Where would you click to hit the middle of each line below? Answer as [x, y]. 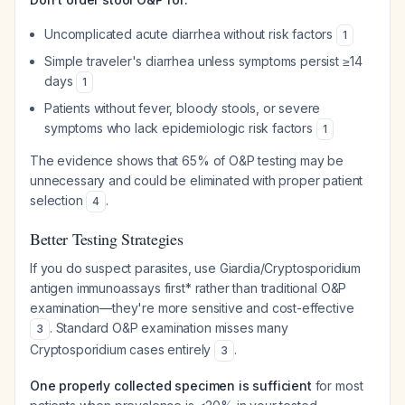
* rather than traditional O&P [266, 288]
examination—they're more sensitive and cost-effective [192, 308]
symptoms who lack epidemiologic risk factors [180, 128]
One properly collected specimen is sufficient [171, 386]
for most [337, 386]
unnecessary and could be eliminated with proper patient [197, 180]
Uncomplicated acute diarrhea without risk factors [190, 34]
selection [58, 200]
